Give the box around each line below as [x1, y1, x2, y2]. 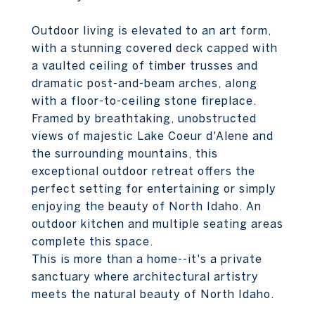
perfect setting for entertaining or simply [32, 182, 276, 195]
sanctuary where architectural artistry [32, 270, 259, 283]
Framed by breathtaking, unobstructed [32, 112, 257, 124]
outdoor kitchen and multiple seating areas [32, 217, 283, 230]
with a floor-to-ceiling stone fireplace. [32, 94, 257, 107]
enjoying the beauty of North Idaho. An [32, 200, 262, 212]
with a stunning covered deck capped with [32, 41, 278, 54]
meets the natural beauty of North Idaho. [32, 288, 274, 300]
